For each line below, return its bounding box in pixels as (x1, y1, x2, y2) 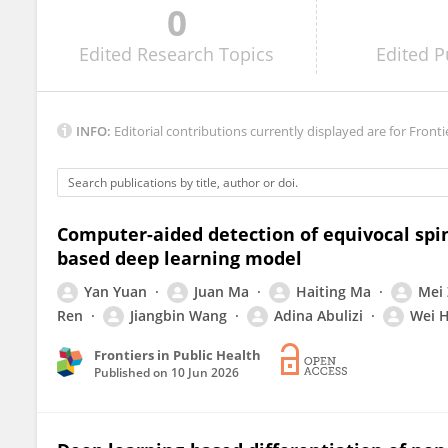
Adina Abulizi (274, 306, 363, 325)
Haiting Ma (296, 282, 371, 301)
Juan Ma (194, 282, 249, 301)
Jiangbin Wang (130, 306, 227, 325)
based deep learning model (57, 246, 302, 270)
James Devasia (72, 23, 165, 41)
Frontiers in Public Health (94, 346, 261, 364)
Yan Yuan (84, 282, 147, 301)
